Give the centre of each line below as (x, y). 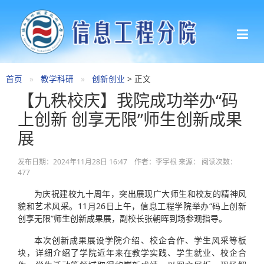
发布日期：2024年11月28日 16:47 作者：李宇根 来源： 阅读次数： (127, 161)
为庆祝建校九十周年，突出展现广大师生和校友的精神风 (140, 193)
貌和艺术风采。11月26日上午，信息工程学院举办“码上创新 (132, 206)
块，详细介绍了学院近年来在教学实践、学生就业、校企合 (132, 252)
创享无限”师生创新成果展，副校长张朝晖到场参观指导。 (122, 218)
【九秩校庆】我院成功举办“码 (128, 100)
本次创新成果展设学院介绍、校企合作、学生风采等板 (140, 240)
